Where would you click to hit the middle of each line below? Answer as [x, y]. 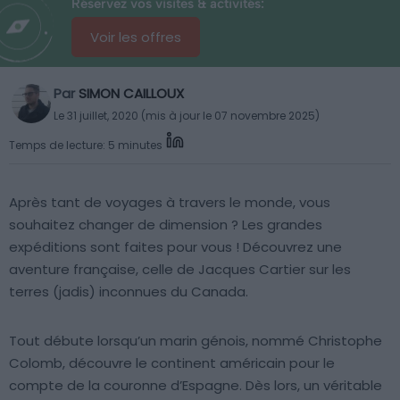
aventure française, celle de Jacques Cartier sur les [180, 269]
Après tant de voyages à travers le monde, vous [170, 202]
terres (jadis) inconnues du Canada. [129, 292]
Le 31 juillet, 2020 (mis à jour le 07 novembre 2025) [187, 116]
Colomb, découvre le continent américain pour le [172, 363]
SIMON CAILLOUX [131, 93]
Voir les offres [136, 37]
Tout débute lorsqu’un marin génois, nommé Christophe [196, 341]
